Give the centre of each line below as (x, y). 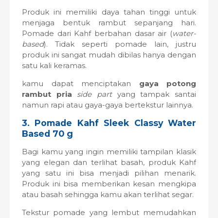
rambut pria (47, 94)
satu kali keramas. (54, 65)
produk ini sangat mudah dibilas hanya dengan (109, 55)
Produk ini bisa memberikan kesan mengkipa (109, 184)
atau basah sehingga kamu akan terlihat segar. (108, 194)
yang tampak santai (154, 94)
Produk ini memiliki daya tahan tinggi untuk (109, 12)
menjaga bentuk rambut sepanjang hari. (109, 23)
